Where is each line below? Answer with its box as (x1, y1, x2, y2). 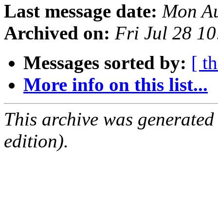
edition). (4, 130, 69, 152)
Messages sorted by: (23, 52, 186, 73)
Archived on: (4, 22, 110, 44)
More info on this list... (23, 74, 208, 95)
